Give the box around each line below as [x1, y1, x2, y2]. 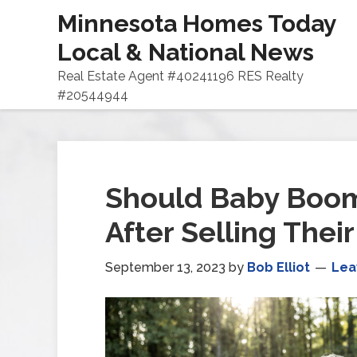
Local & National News [57, 38, 314, 66]
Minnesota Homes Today [57, 10, 336, 37]
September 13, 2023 [105, 260, 226, 275]
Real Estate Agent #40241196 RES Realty [57, 69, 304, 84]
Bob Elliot [247, 260, 310, 275]
